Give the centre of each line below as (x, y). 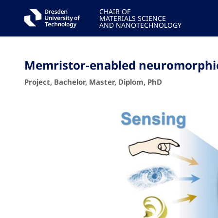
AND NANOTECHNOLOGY (140, 25)
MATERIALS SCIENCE (132, 18)
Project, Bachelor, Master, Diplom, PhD (93, 82)
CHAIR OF (115, 11)
